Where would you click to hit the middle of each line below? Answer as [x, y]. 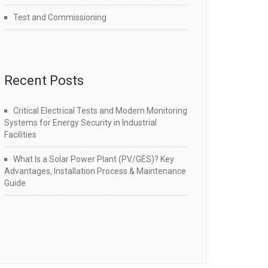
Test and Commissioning [60, 17]
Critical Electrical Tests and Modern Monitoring [100, 111]
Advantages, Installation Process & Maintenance [95, 171]
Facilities [20, 135]
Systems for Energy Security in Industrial [80, 123]
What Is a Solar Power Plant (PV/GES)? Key [94, 159]
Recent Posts [44, 80]
